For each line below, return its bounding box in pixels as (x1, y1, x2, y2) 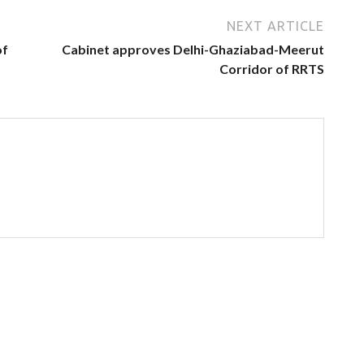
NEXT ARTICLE (227, 18, 324, 33)
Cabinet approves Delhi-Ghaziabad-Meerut (62, 41, 324, 57)
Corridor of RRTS (219, 60, 324, 76)
